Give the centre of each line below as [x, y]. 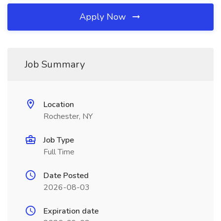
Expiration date [71, 211]
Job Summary [55, 64]
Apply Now [104, 17]
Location [59, 105]
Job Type [59, 140]
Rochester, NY [68, 116]
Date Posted [66, 176]
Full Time [59, 152]
